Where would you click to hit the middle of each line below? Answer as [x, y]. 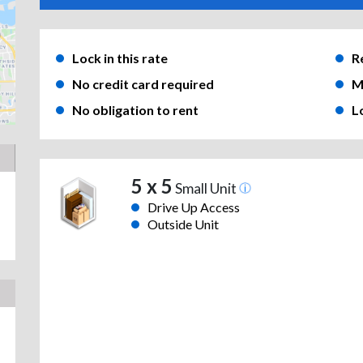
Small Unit [205, 189]
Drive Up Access [193, 207]
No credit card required [143, 84]
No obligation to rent [135, 110]
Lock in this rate [120, 58]
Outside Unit [183, 224]
